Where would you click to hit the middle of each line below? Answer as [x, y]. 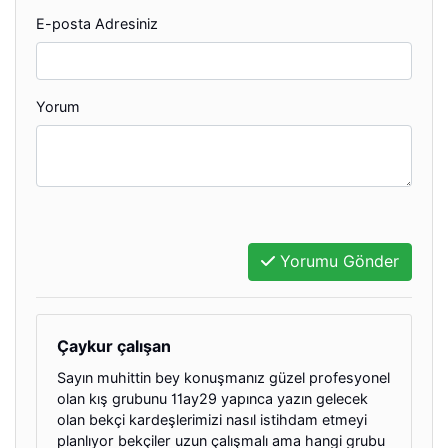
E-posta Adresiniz [97, 23]
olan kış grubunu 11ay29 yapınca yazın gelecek [212, 398]
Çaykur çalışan [114, 346]
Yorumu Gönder [337, 261]
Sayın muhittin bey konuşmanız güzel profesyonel [223, 377]
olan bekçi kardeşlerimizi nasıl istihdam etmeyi [212, 419]
